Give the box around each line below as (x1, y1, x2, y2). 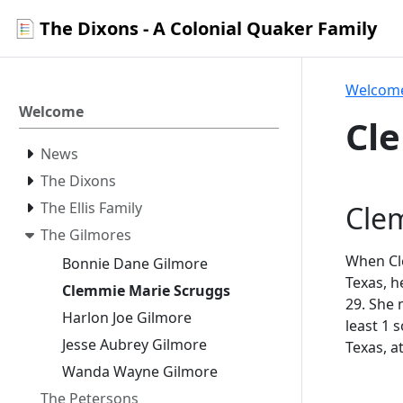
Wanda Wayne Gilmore (62, 361, 218, 381)
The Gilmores (40, 225, 131, 245)
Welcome (19, 102, 84, 121)
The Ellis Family (40, 198, 142, 218)
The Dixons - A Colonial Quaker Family (40, 15, 377, 40)
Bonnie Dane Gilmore (62, 253, 208, 273)
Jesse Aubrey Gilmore (62, 334, 207, 354)
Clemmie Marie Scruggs (62, 280, 230, 300)
